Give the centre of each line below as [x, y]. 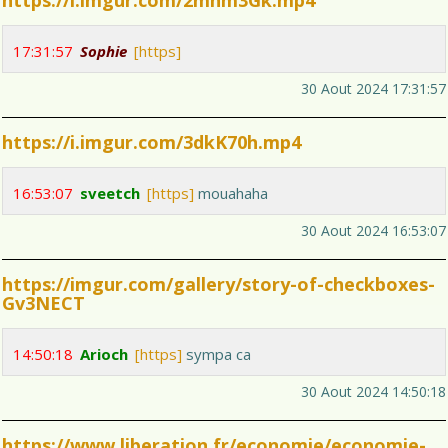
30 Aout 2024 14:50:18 [373, 392]
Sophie [103, 51]
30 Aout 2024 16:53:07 [373, 231]
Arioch [104, 354]
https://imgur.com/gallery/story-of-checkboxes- [218, 284]
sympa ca [216, 354]
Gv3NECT [43, 303]
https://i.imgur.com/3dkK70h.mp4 [151, 142]
